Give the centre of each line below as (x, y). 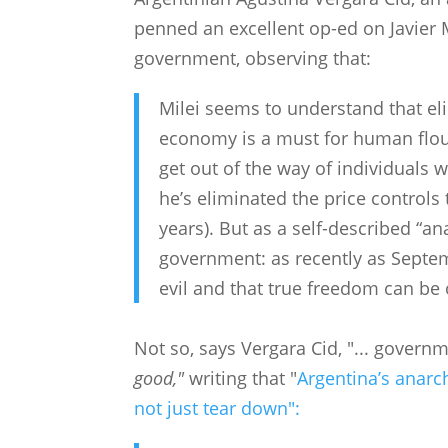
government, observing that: (253, 58)
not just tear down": (217, 408)
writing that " (241, 378)
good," (159, 378)
